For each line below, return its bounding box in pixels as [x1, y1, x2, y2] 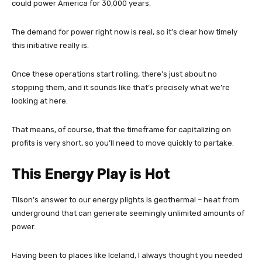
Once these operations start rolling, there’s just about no [12, 69, 217, 78]
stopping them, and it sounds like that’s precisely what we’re [12, 82, 230, 92]
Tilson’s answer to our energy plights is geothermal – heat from [12, 195, 239, 204]
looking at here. [12, 96, 68, 105]
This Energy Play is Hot [12, 166, 170, 182]
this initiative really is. [12, 40, 89, 50]
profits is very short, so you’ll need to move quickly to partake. [12, 138, 234, 147]
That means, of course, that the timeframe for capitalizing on [12, 125, 231, 134]
